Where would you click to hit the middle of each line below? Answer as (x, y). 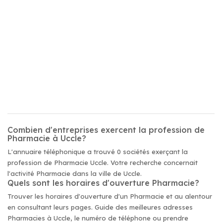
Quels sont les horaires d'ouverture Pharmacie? (103, 183)
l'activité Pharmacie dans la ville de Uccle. (75, 173)
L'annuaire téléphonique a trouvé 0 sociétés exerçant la (98, 152)
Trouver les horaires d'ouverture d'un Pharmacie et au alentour (110, 196)
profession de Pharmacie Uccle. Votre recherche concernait (103, 163)
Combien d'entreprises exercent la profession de (106, 130)
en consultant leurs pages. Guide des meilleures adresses (100, 207)
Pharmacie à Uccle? (47, 138)
